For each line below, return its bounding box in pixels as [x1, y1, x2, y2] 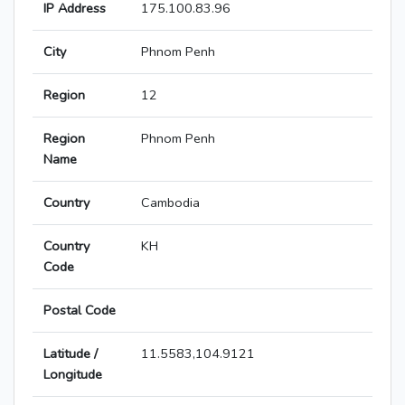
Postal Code [43, 301, 116, 320]
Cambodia [141, 193, 200, 212]
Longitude [43, 365, 102, 384]
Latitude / [43, 344, 98, 363]
